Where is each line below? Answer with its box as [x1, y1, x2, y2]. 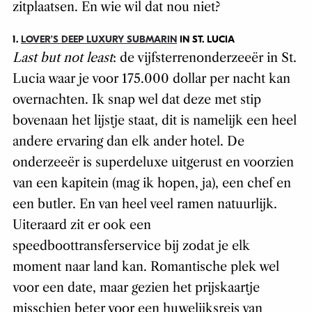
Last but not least [12, 49, 113, 65]
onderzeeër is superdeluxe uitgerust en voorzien [12, 154, 294, 170]
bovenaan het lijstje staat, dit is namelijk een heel [12, 112, 297, 128]
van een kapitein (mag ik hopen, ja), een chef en [12, 175, 291, 191]
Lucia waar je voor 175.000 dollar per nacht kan [12, 70, 290, 86]
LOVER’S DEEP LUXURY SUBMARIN [20, 33, 177, 45]
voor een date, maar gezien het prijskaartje [12, 279, 260, 295]
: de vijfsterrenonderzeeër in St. [112, 49, 297, 65]
